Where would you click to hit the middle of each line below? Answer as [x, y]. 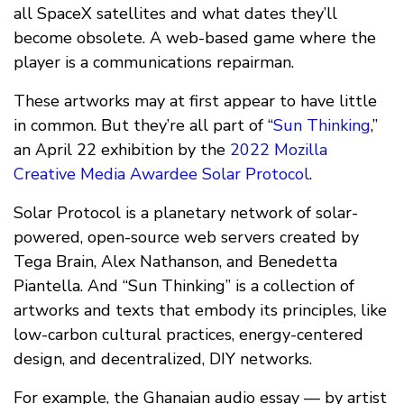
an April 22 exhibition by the [122, 150]
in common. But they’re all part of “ [143, 126]
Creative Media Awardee [106, 174]
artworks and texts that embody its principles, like [200, 311]
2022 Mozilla [279, 150]
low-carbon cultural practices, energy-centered [188, 335]
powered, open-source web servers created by [186, 238]
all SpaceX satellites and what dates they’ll [175, 14]
